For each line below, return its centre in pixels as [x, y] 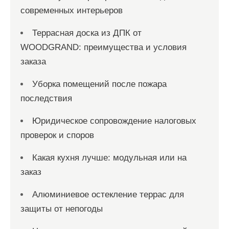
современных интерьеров [72, 10]
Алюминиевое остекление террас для [108, 194]
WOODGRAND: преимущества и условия [104, 47]
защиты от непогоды [62, 209]
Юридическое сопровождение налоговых [114, 121]
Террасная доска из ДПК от [87, 33]
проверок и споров [57, 135]
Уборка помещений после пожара [99, 84]
